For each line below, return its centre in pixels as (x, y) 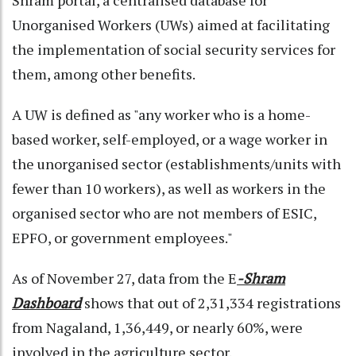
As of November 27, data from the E (124, 278)
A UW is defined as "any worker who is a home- (161, 114)
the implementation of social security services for (174, 49)
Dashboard (46, 302)
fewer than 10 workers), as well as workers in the (169, 188)
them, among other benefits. (105, 74)
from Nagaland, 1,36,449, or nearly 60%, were (157, 327)
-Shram (261, 278)
